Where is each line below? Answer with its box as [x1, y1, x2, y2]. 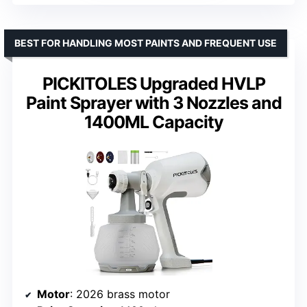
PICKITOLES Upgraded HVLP [42, 73, 265, 95]
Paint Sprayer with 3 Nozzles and [25, 93, 282, 114]
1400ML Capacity [84, 112, 223, 133]
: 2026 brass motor [70, 286, 170, 301]
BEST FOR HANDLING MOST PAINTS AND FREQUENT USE [14, 37, 277, 49]
